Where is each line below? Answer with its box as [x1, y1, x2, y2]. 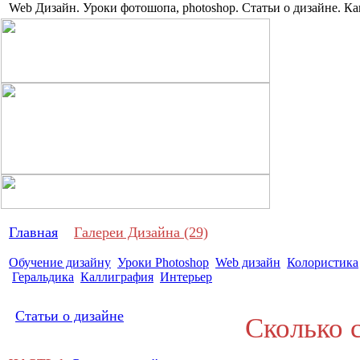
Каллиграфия [80, 270, 153, 284]
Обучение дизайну [9, 256, 111, 269]
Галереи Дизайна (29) [74, 224, 208, 240]
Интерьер [160, 270, 212, 284]
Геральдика [12, 270, 74, 284]
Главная [9, 224, 58, 240]
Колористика [287, 256, 358, 269]
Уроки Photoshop [117, 256, 209, 269]
